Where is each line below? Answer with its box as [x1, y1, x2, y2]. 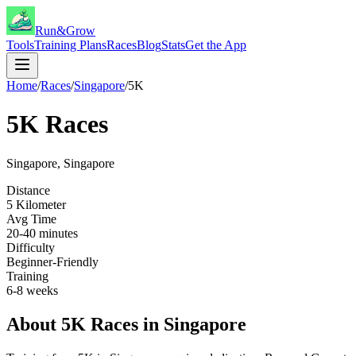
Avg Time [6, 211, 56, 226]
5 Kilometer [6, 197, 66, 211]
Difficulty [6, 240, 55, 254]
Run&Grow [35, 24, 95, 37]
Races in [86, 313, 164, 335]
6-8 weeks [6, 283, 58, 297]
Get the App [185, 38, 246, 52]
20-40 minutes [6, 226, 78, 240]
